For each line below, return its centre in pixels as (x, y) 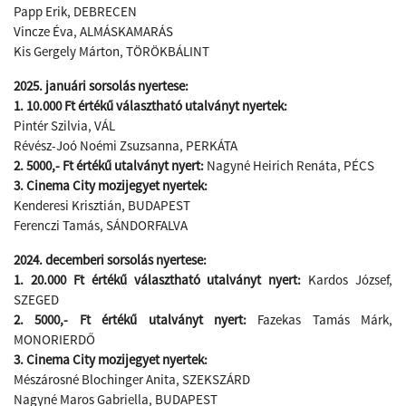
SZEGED (36, 300)
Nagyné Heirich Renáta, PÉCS (289, 165)
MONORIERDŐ (54, 339)
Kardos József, (350, 280)
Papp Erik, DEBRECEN (75, 11)
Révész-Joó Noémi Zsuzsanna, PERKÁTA (126, 145)
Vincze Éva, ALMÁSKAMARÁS (93, 31)
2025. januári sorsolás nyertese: (102, 86)
